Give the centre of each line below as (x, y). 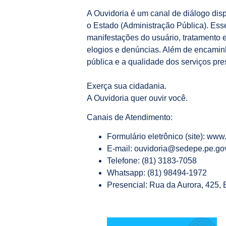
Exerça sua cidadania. (127, 86)
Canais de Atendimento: (130, 118)
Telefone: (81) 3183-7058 (152, 161)
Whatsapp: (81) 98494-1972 (157, 173)
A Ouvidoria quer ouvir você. (137, 98)
